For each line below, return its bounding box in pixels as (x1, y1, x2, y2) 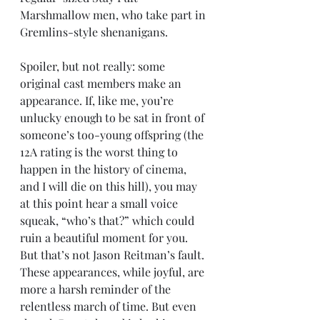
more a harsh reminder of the (20, 281, 174, 296)
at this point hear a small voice (20, 196, 181, 211)
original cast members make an (20, 76, 184, 91)
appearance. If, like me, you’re (20, 93, 176, 108)
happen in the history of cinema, (20, 161, 189, 176)
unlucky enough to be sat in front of (20, 110, 207, 125)
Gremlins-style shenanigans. (20, 24, 168, 39)
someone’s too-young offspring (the (20, 127, 206, 142)
